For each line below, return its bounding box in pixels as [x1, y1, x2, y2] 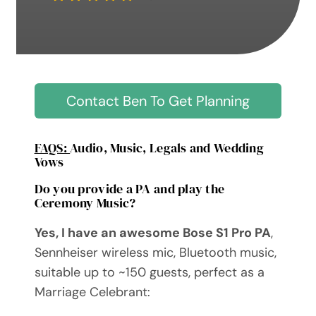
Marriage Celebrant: [34, 284, 150, 301]
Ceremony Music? [34, 194, 136, 212]
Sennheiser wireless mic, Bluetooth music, [34, 244, 276, 262]
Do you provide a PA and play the [34, 180, 225, 198]
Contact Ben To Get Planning [66, 91, 250, 110]
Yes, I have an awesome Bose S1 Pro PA [34, 224, 271, 242]
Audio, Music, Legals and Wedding [70, 139, 264, 157]
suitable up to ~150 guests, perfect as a [34, 264, 265, 281]
